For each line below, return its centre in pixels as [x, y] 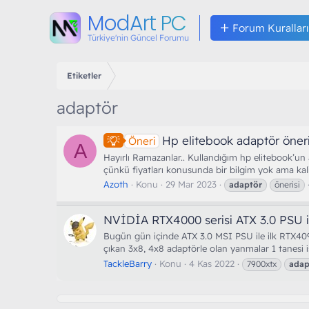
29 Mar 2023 [191, 184]
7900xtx [262, 263]
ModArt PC [137, 23]
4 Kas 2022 [212, 263]
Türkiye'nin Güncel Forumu [138, 38]
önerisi [287, 184]
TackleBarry [128, 263]
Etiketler [84, 76]
